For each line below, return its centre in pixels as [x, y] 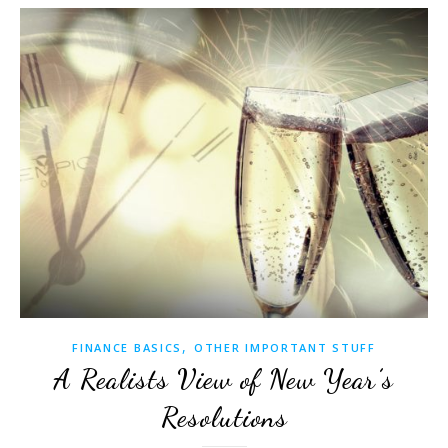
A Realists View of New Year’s [224, 378]
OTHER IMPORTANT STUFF [285, 347]
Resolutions [224, 416]
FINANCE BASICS [127, 347]
